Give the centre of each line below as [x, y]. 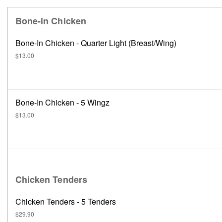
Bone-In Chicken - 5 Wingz [62, 102]
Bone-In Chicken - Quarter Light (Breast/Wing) [96, 43]
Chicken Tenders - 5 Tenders [66, 201]
